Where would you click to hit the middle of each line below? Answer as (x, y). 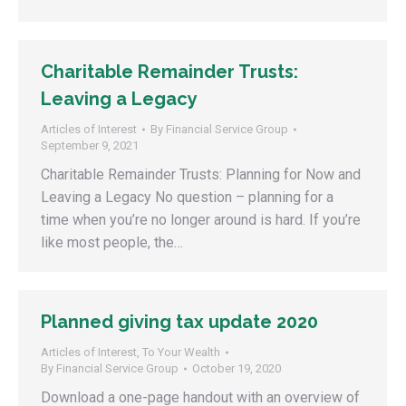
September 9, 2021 (90, 145)
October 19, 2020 (237, 368)
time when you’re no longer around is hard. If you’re (201, 220)
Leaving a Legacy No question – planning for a (187, 197)
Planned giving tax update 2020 (179, 322)
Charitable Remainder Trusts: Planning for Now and (201, 174)
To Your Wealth (181, 352)
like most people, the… (112, 242)
